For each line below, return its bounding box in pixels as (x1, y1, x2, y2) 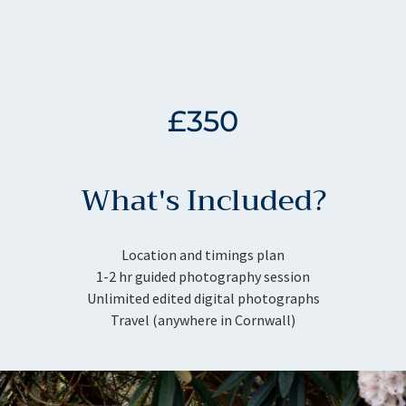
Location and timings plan (121, 245, 285, 264)
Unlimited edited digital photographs (86, 288, 320, 307)
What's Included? (80, 175, 326, 226)
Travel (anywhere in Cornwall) (111, 310, 295, 329)
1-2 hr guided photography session (96, 266, 310, 285)
